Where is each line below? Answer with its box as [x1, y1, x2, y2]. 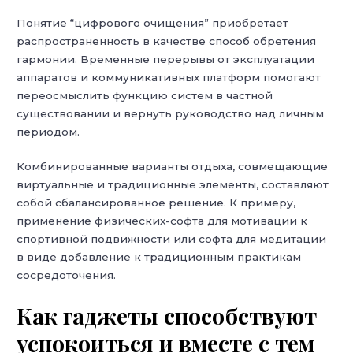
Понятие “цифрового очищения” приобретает [17, 16, 289, 29]
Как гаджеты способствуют [17, 301, 318, 331]
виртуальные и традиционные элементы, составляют [17, 178, 329, 191]
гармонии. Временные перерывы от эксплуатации [17, 52, 315, 65]
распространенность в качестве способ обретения [17, 34, 317, 47]
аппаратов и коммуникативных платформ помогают [17, 70, 321, 84]
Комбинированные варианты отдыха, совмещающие [17, 160, 329, 173]
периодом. [17, 124, 80, 138]
